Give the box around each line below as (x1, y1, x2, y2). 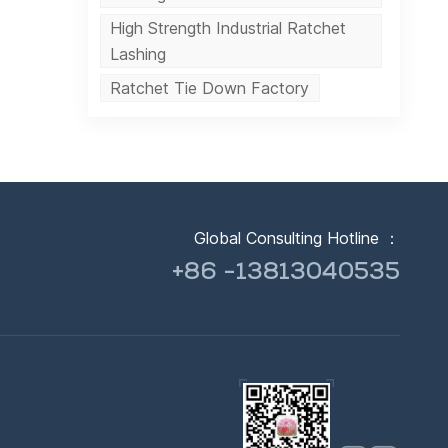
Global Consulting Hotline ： (194, 227, 401, 248)
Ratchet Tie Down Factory (110, 78, 310, 99)
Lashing (110, 44, 167, 65)
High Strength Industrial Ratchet (110, 18, 347, 39)
